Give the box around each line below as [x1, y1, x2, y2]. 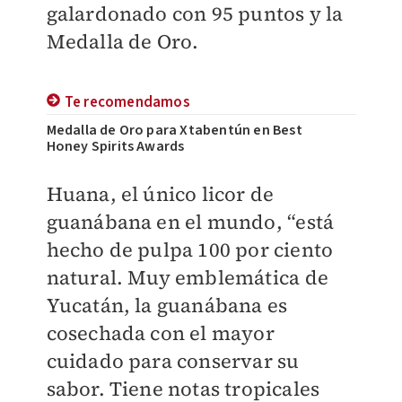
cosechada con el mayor [46, 319, 275, 347]
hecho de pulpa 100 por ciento [46, 236, 334, 264]
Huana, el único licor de [46, 180, 275, 208]
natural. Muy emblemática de [46, 264, 328, 292]
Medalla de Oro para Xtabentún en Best [46, 120, 302, 141]
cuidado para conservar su [46, 347, 300, 375]
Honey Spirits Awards [46, 136, 185, 157]
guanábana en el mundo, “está [46, 208, 335, 236]
